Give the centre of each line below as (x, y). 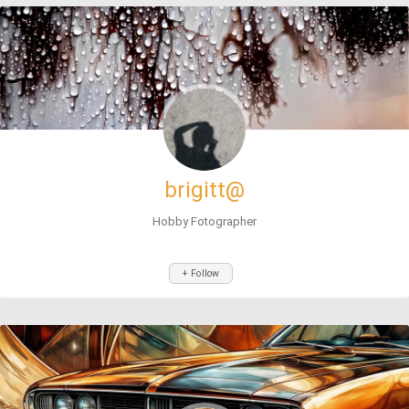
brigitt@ (204, 190)
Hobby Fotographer (204, 221)
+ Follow (201, 273)
